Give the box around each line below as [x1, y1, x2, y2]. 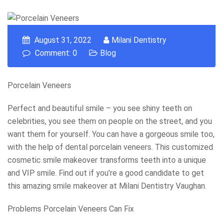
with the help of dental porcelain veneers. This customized [7, 142, 213, 152]
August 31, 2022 [32, 35, 92, 45]
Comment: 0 [33, 48, 77, 58]
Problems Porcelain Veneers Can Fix [7, 204, 134, 214]
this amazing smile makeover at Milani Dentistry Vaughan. [7, 181, 207, 191]
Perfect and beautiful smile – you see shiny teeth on [7, 103, 192, 113]
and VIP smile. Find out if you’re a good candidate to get [7, 168, 204, 178]
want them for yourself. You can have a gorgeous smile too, [7, 129, 215, 139]
